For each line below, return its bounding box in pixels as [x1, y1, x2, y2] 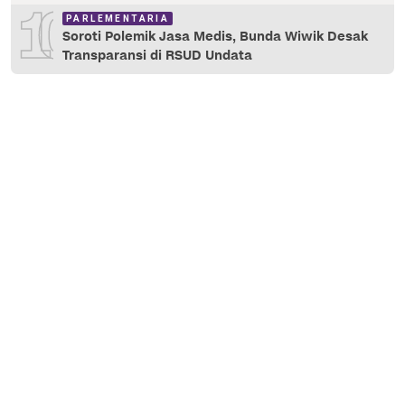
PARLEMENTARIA [66, 13, 170, 24]
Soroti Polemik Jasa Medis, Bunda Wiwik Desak [62, 27, 368, 45]
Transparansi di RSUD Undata [62, 46, 252, 64]
